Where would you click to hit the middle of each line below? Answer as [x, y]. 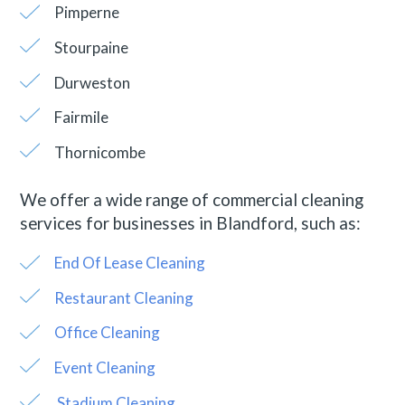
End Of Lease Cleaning [129, 263]
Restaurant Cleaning [123, 297]
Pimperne [86, 13]
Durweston [92, 82]
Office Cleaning [107, 333]
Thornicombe [99, 152]
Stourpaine [91, 47]
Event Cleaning [104, 368]
